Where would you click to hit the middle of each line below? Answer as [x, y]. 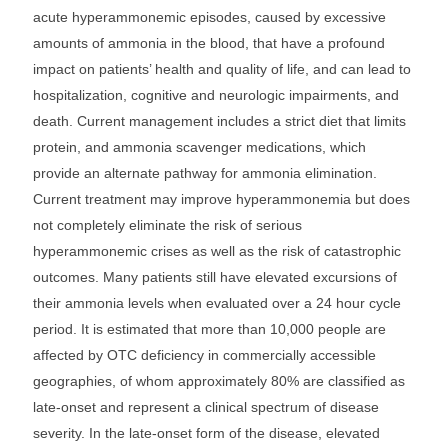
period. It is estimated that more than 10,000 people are [209, 329]
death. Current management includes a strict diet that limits [219, 121]
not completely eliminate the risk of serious [167, 225]
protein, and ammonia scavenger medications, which [199, 147]
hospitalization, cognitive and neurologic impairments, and [216, 95]
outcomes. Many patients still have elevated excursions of [215, 277]
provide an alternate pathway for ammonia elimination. [205, 173]
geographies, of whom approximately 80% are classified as [219, 381]
